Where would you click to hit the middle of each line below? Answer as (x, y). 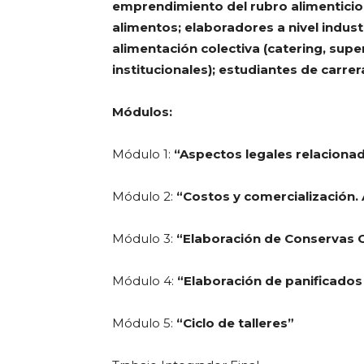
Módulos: (144, 112)
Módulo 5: (144, 323)
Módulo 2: (144, 196)
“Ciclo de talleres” (237, 323)
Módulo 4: (145, 281)
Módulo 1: (143, 154)
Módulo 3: (144, 238)
